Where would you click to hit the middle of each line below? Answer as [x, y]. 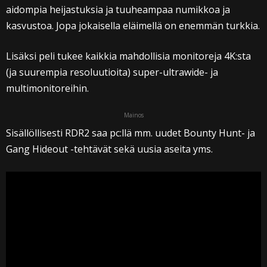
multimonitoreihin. [47, 88]
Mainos [133, 115]
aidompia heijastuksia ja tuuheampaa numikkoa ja [118, 9]
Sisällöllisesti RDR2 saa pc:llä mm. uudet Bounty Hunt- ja [131, 133]
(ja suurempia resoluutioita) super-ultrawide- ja [112, 72]
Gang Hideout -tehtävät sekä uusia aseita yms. [109, 149]
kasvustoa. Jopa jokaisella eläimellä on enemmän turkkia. [133, 25]
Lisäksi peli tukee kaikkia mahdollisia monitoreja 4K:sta [128, 56]
